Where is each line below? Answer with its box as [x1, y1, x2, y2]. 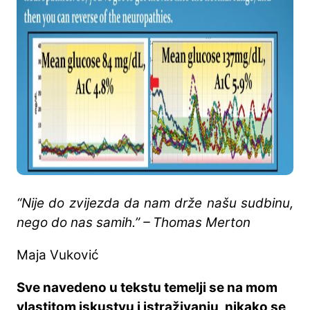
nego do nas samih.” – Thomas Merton [17, 214, 250, 230]
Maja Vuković [17, 246, 99, 263]
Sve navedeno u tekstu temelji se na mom [17, 279, 277, 295]
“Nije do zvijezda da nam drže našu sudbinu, [17, 194, 293, 211]
